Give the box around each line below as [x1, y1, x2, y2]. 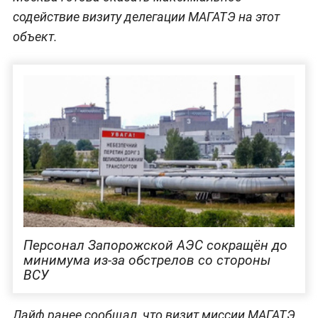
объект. [12, 28, 57, 44]
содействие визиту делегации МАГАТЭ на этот [12, 9, 280, 24]
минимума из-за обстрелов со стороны [23, 251, 270, 268]
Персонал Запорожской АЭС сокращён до [23, 236, 287, 253]
